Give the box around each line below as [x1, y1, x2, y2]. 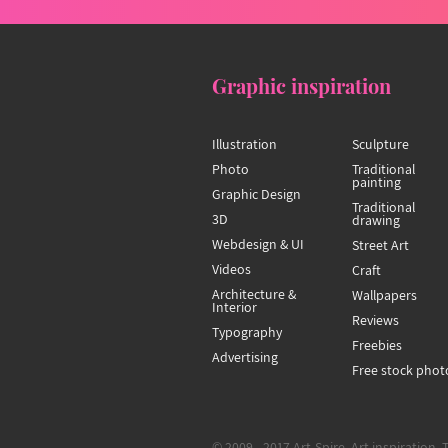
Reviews [351, 310, 399, 329]
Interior [212, 297, 257, 316]
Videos [212, 259, 251, 278]
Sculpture [351, 134, 409, 153]
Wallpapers [351, 285, 417, 304]
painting [351, 172, 401, 191]
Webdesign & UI [212, 234, 304, 253]
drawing [351, 210, 400, 229]
